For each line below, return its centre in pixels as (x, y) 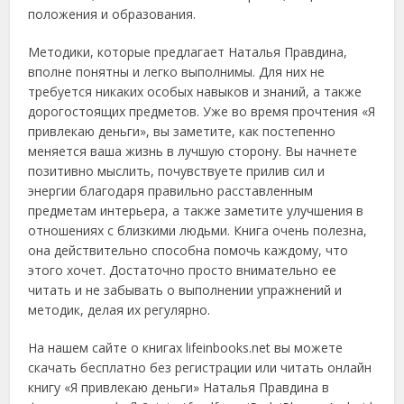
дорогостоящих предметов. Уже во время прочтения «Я (202, 111)
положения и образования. (112, 14)
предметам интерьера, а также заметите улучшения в (196, 211)
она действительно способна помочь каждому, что (188, 250)
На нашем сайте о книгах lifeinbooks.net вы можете (186, 348)
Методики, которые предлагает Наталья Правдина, (188, 52)
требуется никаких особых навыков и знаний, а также (195, 92)
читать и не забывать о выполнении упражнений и (185, 290)
